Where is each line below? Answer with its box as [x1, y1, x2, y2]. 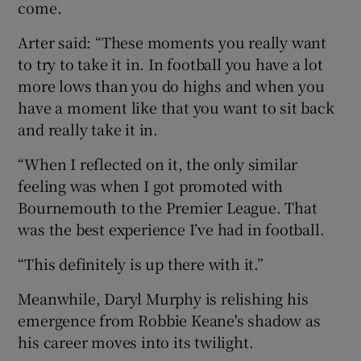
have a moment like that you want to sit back [18, 96, 334, 118]
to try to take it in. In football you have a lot [18, 52, 323, 74]
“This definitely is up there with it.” [18, 252, 263, 274]
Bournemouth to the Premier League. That [18, 196, 317, 218]
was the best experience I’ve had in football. [18, 218, 325, 239]
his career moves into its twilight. [18, 330, 254, 352]
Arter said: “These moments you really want [18, 31, 327, 52]
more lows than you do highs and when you [18, 74, 325, 96]
